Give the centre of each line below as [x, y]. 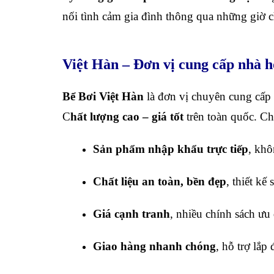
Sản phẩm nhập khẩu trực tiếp [171, 149]
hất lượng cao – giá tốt [127, 117]
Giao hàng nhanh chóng [154, 246]
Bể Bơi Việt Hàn [103, 96]
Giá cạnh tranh [131, 214]
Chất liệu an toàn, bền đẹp [160, 181]
